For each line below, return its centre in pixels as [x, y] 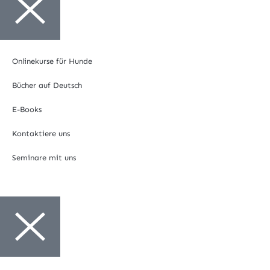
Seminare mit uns [44, 158]
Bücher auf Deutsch [47, 86]
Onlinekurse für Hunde [52, 61]
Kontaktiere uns [41, 134]
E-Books [27, 110]
